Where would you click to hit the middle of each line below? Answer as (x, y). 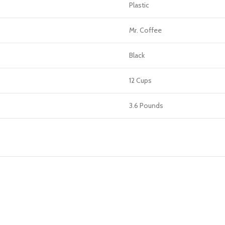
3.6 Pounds (146, 105)
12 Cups (140, 80)
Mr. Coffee (145, 30)
